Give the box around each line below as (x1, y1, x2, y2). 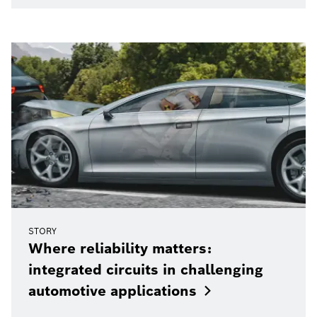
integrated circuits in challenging (28, 260, 263, 279)
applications (110, 281, 197, 300)
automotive (28, 281, 106, 300)
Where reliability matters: (28, 238, 212, 258)
